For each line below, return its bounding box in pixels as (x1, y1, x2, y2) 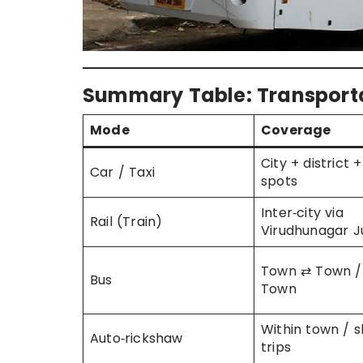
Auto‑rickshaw (90, 329, 183, 348)
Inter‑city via (261, 203, 344, 223)
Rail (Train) (90, 212, 163, 232)
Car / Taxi (90, 163, 155, 182)
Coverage (261, 121, 331, 140)
